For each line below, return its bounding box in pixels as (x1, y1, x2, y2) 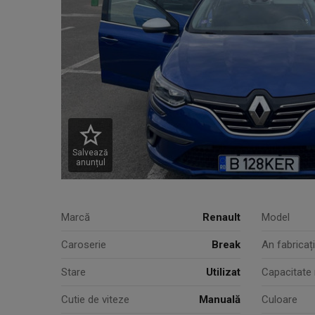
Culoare (262, 293, 297, 306)
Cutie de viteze (61, 293, 129, 306)
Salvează (72, 148, 108, 157)
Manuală (199, 293, 240, 306)
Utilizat (206, 266, 240, 278)
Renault (202, 211, 240, 224)
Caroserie (61, 238, 106, 251)
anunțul (75, 157, 105, 167)
